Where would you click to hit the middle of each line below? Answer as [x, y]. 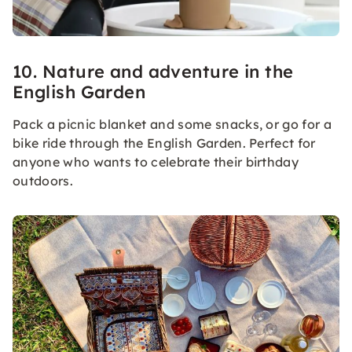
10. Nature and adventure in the [153, 72]
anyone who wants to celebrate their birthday [156, 162]
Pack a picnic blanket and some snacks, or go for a [172, 125]
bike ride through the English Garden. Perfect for [164, 143]
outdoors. [43, 181]
